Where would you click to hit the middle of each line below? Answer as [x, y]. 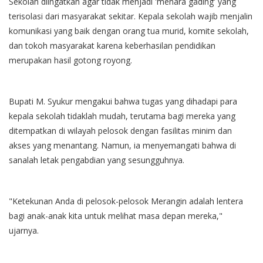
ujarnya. [24, 231]
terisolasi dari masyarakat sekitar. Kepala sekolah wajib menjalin [131, 16]
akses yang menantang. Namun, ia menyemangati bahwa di [122, 146]
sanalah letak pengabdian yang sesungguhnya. [97, 160]
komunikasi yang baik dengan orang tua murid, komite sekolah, [129, 31]
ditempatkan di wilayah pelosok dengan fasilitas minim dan [120, 131]
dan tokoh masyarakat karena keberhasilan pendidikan [112, 46]
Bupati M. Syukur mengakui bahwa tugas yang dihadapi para [123, 102]
